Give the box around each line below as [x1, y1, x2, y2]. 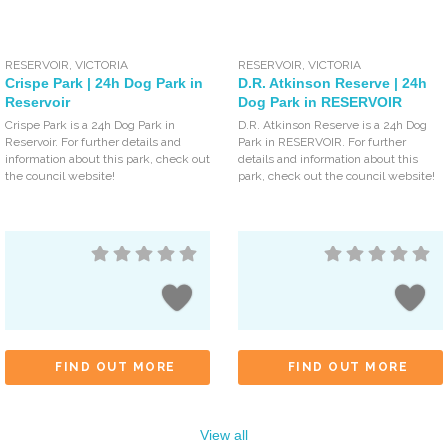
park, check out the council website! [237, 169, 435, 184]
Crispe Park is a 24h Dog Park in [5, 118, 176, 133]
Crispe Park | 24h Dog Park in [5, 75, 203, 92]
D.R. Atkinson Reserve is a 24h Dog [238, 118, 428, 133]
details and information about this [237, 152, 418, 167]
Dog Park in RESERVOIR [237, 94, 402, 111]
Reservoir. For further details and [5, 135, 181, 150]
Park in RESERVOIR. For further [237, 135, 406, 150]
